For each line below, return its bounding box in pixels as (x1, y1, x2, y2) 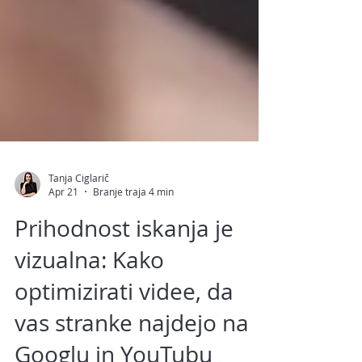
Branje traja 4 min (93, 258, 174, 271)
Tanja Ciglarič (48, 243, 109, 257)
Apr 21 (48, 258, 78, 271)
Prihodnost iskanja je (15, 286, 234, 317)
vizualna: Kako (15, 318, 164, 348)
